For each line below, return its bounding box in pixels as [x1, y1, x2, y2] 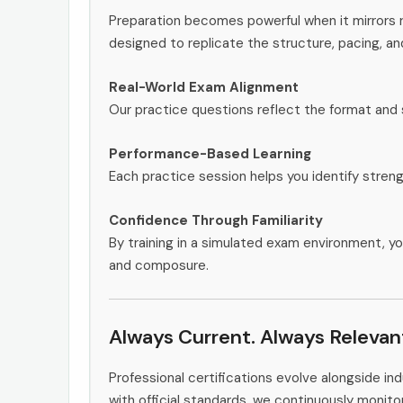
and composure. [109, 255, 209, 274]
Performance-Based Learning [109, 144, 311, 163]
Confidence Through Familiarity [109, 210, 323, 229]
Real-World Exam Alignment [109, 77, 299, 96]
